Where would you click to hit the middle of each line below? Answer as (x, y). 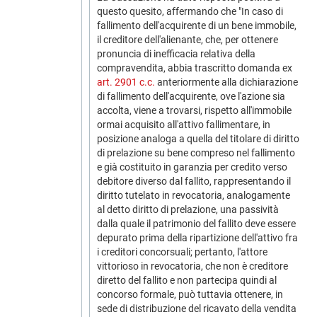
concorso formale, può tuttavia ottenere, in (190, 294)
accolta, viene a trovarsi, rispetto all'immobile (194, 110)
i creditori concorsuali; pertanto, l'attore (182, 252)
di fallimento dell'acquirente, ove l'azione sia (191, 96)
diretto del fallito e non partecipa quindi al (187, 280)
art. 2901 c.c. (126, 82)
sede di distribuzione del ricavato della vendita (197, 309)
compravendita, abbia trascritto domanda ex (195, 68)
